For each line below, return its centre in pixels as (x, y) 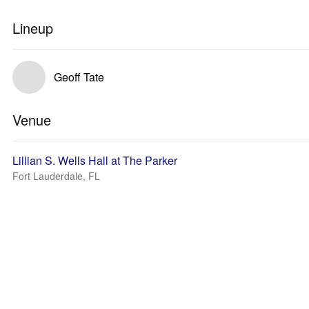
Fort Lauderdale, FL (56, 176)
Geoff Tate (79, 77)
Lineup (33, 28)
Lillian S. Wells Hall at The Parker (95, 160)
